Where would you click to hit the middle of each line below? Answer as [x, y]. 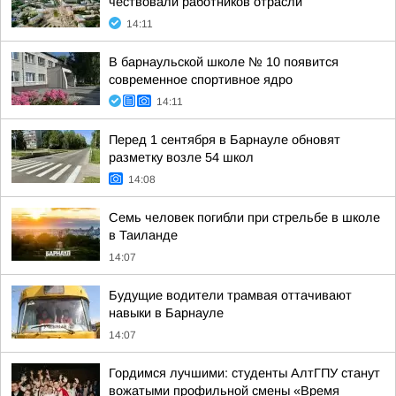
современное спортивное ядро [201, 80]
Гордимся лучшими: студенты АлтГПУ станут [244, 373]
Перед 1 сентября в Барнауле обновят [225, 140]
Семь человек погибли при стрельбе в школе [244, 217]
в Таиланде [143, 235]
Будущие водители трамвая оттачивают [230, 295]
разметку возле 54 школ [181, 157]
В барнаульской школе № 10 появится [224, 62]
